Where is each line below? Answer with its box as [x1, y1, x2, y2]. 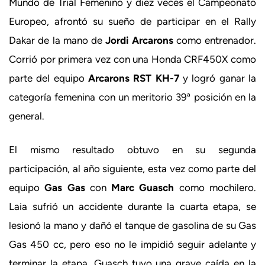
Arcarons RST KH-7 [88, 72, 179, 84]
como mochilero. [174, 182, 257, 193]
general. [9, 109, 44, 122]
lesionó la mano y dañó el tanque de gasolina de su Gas [9, 219, 256, 231]
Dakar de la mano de [9, 34, 106, 46]
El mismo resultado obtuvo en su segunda [9, 144, 256, 156]
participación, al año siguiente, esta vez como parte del [9, 163, 256, 174]
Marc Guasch [111, 182, 174, 193]
